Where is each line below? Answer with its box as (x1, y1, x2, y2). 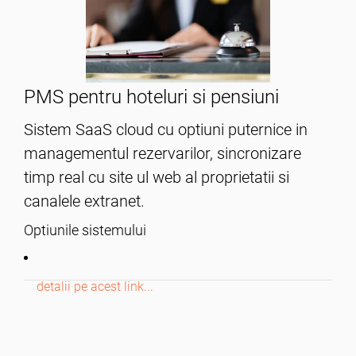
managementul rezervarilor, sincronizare (24, 143, 301, 163)
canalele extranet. (24, 191, 145, 211)
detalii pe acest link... (37, 278, 153, 294)
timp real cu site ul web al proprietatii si (24, 167, 289, 187)
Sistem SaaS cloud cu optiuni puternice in (24, 119, 308, 139)
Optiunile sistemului (24, 221, 146, 238)
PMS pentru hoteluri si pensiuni (24, 85, 279, 108)
